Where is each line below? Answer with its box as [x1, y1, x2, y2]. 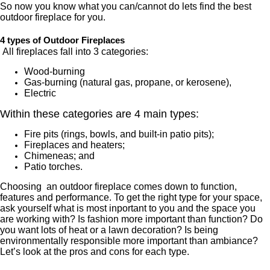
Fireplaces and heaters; [24, 140, 125, 151]
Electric [24, 87, 56, 98]
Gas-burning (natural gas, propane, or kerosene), [24, 77, 231, 87]
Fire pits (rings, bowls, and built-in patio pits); [24, 129, 214, 140]
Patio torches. [24, 162, 83, 172]
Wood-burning [24, 66, 85, 77]
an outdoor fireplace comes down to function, [46, 181, 237, 192]
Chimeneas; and [24, 151, 95, 162]
